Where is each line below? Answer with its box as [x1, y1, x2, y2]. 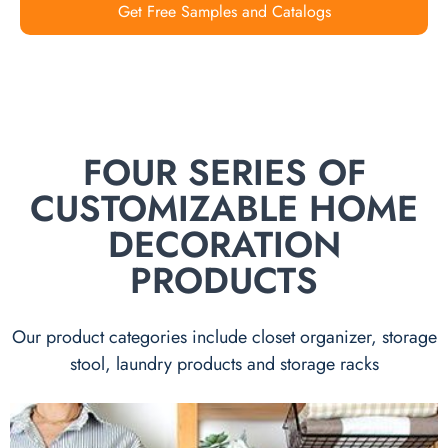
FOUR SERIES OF [82, 145, 366, 199]
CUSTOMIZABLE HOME [30, 181, 418, 235]
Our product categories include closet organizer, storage [11, 323, 437, 350]
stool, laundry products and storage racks [69, 350, 379, 377]
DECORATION [107, 217, 341, 271]
